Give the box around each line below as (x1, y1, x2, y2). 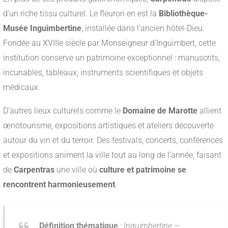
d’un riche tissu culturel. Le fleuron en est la (3, 9, 159, 19)
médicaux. (3, 82, 40, 93)
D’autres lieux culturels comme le (3, 106, 123, 116)
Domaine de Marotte (123, 106, 197, 116)
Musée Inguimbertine (3, 23, 81, 34)
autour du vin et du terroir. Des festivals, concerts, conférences (3, 135, 223, 146)
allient (197, 106, 221, 116)
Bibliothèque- (159, 9, 208, 19)
